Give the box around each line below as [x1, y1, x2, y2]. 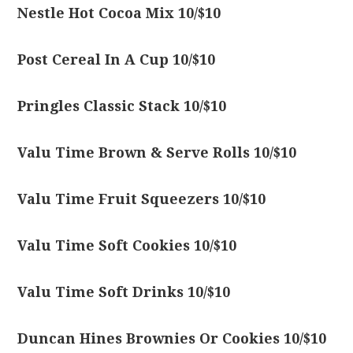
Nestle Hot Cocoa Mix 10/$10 [17, 5, 221, 21]
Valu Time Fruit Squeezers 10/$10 [17, 191, 266, 207]
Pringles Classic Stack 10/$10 [17, 98, 227, 114]
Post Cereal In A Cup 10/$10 [17, 51, 216, 68]
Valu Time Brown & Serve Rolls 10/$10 [17, 144, 297, 161]
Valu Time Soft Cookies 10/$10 [17, 237, 237, 254]
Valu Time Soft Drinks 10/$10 [17, 284, 231, 300]
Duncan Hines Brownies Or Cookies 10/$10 [17, 330, 327, 347]
